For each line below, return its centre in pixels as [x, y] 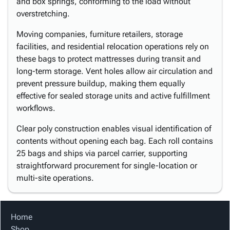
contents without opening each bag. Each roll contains [115, 141]
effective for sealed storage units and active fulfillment [113, 96]
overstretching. [43, 14]
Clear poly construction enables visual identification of [114, 129]
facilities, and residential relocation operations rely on [113, 46]
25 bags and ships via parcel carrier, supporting [102, 153]
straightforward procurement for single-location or [107, 166]
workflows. [36, 108]
